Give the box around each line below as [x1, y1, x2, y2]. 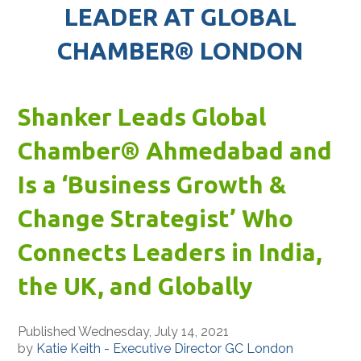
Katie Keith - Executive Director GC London [36, 340, 294, 356]
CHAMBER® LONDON [57, 36, 304, 64]
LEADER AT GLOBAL [64, 2, 297, 31]
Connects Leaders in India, [18, 238, 323, 266]
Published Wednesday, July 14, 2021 [18, 323, 230, 339]
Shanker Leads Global [18, 102, 267, 131]
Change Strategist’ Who [18, 204, 294, 232]
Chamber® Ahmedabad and [18, 136, 333, 164]
